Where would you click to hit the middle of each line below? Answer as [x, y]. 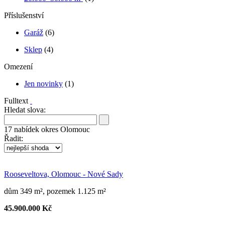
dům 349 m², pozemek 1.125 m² [55, 191]
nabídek [26, 129]
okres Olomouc [65, 129]
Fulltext [17, 100]
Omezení [18, 66]
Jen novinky [43, 83]
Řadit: [14, 138]
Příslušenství [24, 15]
